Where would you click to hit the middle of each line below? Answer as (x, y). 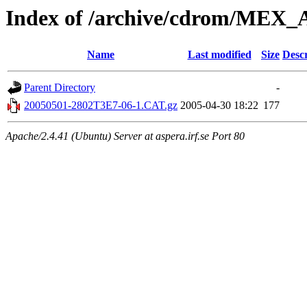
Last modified (219, 55)
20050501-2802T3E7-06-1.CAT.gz (101, 106)
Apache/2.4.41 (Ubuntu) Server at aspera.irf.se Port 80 (125, 136)
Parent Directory (60, 88)
